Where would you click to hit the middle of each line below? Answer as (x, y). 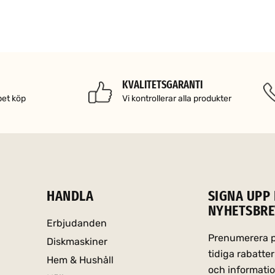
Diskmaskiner (77, 241)
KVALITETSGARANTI (162, 84)
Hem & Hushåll (80, 260)
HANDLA (70, 196)
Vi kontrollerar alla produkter (176, 98)
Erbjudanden (77, 223)
